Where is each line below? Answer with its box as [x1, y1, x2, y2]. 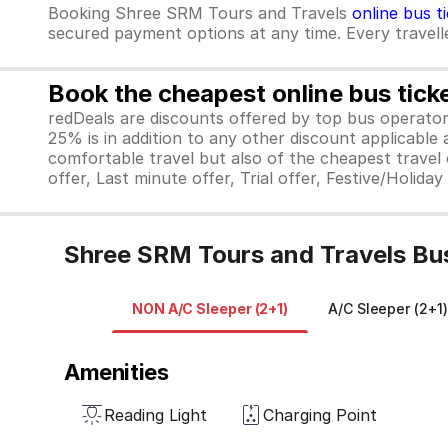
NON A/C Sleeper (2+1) [132, 300, 289, 317]
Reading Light [104, 405, 207, 425]
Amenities [64, 359, 169, 385]
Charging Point [263, 405, 377, 425]
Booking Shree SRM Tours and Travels [48, 3, 352, 23]
